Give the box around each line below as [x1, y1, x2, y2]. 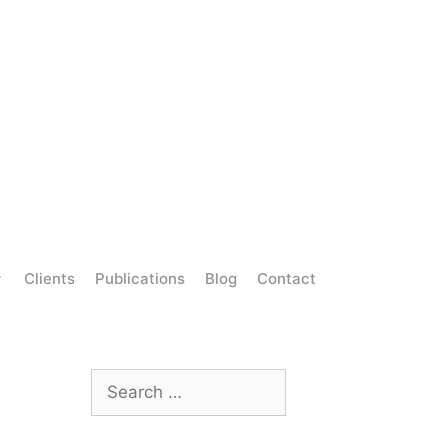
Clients [24, 269, 75, 288]
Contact [257, 269, 316, 288]
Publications [95, 269, 185, 288]
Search [90, 370, 146, 390]
